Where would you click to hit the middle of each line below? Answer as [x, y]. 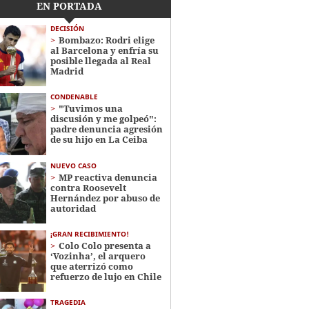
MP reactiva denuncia [108, 177]
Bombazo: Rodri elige [106, 40]
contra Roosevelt [88, 187]
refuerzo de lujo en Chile [106, 276]
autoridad [73, 208]
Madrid [67, 71]
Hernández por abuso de [105, 198]
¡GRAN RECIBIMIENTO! [89, 233]
